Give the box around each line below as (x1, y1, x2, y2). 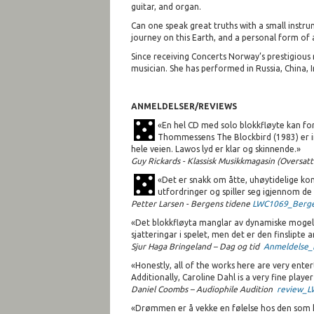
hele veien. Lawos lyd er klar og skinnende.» (131, 144, 301, 153)
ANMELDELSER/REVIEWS (131, 101, 237, 111)
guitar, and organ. (131, 1, 201, 11)
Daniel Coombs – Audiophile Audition (131, 284, 277, 294)
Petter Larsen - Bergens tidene (131, 198, 252, 208)
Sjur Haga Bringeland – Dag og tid (131, 241, 264, 251)
